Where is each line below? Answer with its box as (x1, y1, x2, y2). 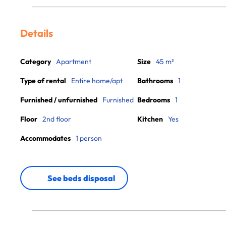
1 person (76, 134, 102, 143)
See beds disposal (47, 173, 115, 183)
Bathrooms (137, 76, 173, 85)
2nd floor (42, 115, 71, 124)
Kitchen (137, 115, 163, 124)
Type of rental (20, 76, 66, 85)
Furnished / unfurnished (20, 95, 97, 104)
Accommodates (20, 134, 71, 143)
